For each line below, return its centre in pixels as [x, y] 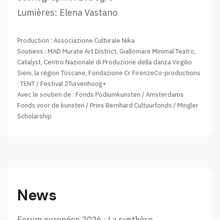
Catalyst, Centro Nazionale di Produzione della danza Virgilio [105, 62]
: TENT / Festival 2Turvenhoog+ [62, 84]
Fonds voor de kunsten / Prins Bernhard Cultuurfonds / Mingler [108, 106]
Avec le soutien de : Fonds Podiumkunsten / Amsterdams [100, 95]
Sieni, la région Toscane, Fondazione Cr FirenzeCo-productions [109, 73]
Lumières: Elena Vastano [67, 12]
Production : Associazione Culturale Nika [76, 41]
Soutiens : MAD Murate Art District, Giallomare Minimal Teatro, [107, 52]
